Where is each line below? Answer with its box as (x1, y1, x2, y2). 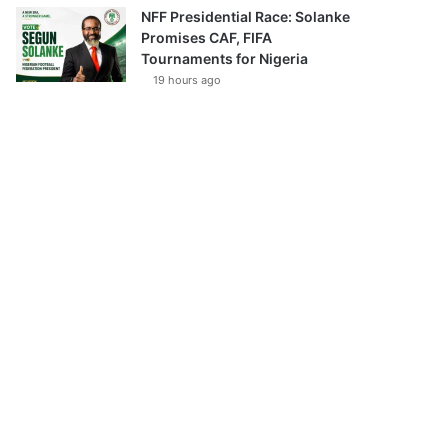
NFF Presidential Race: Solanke (141, 8, 351, 25)
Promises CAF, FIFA (141, 29, 273, 46)
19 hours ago (153, 73, 222, 87)
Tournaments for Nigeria (141, 50, 309, 67)
